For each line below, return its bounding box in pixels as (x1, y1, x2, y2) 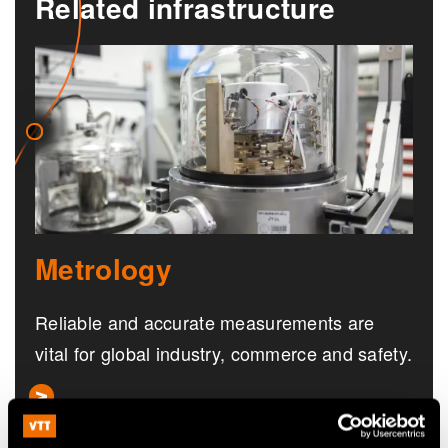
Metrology (35, 247, 172, 289)
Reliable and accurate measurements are (35, 308, 375, 335)
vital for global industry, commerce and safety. (35, 339, 413, 366)
